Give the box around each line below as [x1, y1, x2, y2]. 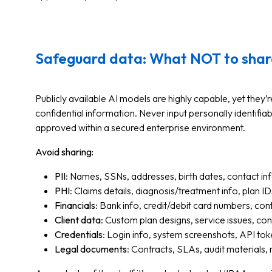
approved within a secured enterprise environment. [35, 121, 245, 134]
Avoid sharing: [35, 146, 93, 158]
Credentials [55, 228, 103, 240]
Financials [55, 199, 95, 211]
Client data [55, 214, 101, 226]
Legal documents [55, 243, 127, 255]
